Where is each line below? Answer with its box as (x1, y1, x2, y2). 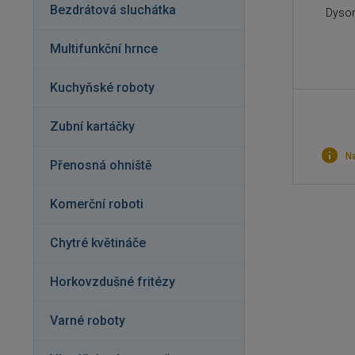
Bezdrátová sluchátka (50, 2, 176, 17)
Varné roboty (50, 313, 125, 328)
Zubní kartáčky (50, 119, 135, 134)
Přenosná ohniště (50, 158, 152, 173)
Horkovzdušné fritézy (50, 274, 175, 289)
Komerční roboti (50, 197, 143, 212)
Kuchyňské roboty (50, 80, 155, 95)
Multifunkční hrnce (50, 41, 158, 56)
